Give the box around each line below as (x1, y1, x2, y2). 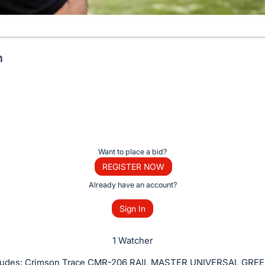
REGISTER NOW (102, 161, 164, 172)
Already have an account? (88, 180, 177, 189)
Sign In (119, 203, 146, 214)
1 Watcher (112, 235, 153, 247)
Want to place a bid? (98, 147, 167, 156)
